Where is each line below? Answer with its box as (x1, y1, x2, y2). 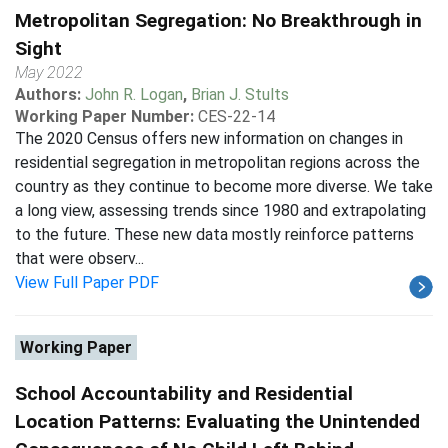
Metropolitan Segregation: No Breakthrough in (15, 9, 422, 32)
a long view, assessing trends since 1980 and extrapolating (15, 201, 426, 220)
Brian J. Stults (191, 85, 289, 104)
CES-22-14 (198, 107, 275, 126)
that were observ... (15, 249, 144, 268)
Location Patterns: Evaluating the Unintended (15, 410, 420, 433)
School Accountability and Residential (15, 382, 353, 405)
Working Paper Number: (15, 107, 194, 126)
